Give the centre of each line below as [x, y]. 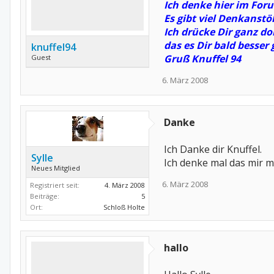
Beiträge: [45, 196]
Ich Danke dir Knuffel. [213, 149]
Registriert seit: [55, 185]
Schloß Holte [124, 207]
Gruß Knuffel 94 [202, 59]
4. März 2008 [125, 185]
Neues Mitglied [56, 168]
